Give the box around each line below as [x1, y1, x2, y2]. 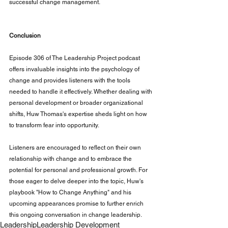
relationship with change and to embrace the [9, 155, 133, 162]
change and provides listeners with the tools [9, 76, 132, 84]
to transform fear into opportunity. [9, 121, 99, 129]
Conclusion [9, 32, 41, 39]
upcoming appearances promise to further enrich [9, 199, 145, 207]
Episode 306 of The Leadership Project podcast [9, 54, 141, 62]
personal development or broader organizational [9, 99, 145, 106]
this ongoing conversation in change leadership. [9, 211, 142, 218]
